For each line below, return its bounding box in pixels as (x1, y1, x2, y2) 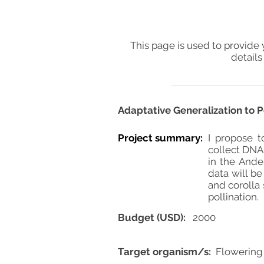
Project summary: (118, 132, 203, 144)
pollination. (208, 191, 259, 203)
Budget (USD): (118, 212, 186, 223)
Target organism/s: (118, 246, 211, 258)
